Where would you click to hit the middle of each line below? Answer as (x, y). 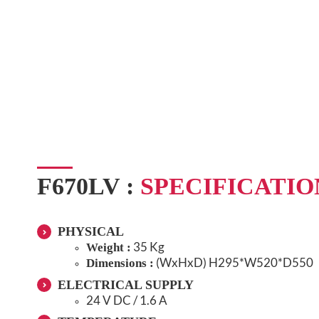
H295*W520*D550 (261, 263)
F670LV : (89, 187)
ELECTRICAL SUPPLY (125, 284)
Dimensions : (120, 263)
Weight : (108, 248)
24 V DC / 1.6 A (126, 300)
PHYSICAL (90, 232)
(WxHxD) (181, 263)
